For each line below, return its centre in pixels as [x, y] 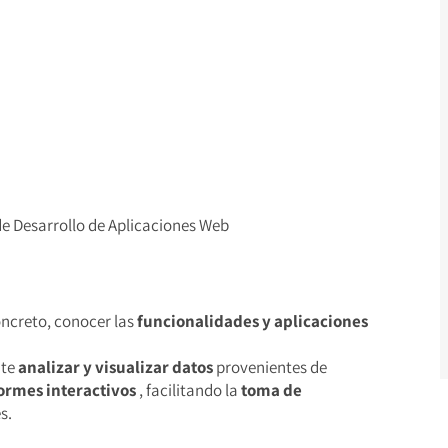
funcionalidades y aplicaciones [252, 321]
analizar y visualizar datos [115, 367]
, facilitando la [188, 390]
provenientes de [270, 367]
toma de [271, 390]
